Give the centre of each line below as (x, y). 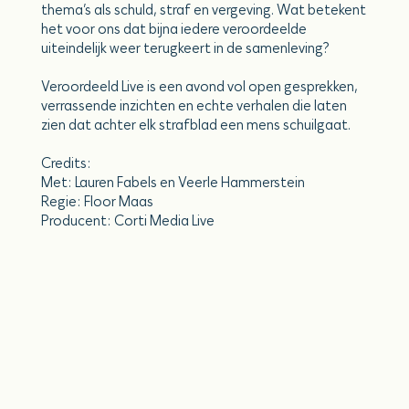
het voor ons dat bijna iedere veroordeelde (173, 29)
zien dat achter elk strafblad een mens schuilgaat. (195, 125)
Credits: (66, 163)
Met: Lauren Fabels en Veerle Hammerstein (173, 183)
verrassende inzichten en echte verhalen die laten (194, 106)
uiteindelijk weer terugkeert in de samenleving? (185, 48)
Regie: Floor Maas (97, 202)
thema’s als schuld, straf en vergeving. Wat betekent (203, 10)
